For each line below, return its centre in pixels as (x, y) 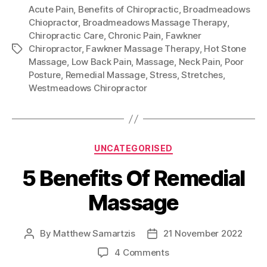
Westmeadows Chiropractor (88, 88)
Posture (45, 75)
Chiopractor (54, 23)
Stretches (202, 75)
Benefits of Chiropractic (128, 10)
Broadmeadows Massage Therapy (155, 23)
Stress (163, 75)
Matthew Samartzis (94, 233)
